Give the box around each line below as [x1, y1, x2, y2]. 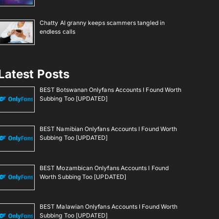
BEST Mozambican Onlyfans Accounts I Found [40, 164, 169, 172]
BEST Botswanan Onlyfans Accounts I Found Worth [40, 86, 182, 94]
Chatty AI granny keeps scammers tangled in [40, 19, 165, 26]
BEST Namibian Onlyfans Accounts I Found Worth [40, 125, 177, 132]
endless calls [40, 27, 75, 35]
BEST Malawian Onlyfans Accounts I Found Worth [40, 203, 178, 211]
